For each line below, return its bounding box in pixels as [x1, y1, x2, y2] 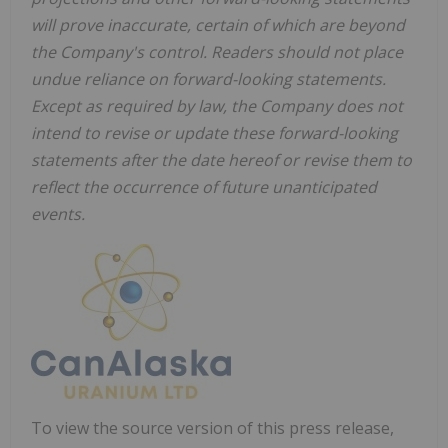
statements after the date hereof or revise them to [31, 149, 412, 172]
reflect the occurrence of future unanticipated [31, 176, 377, 199]
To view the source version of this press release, [31, 417, 394, 440]
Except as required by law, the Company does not [31, 95, 403, 118]
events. [31, 203, 85, 226]
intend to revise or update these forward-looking [31, 122, 398, 145]
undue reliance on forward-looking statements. [31, 68, 386, 91]
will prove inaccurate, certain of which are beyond [31, 14, 405, 37]
